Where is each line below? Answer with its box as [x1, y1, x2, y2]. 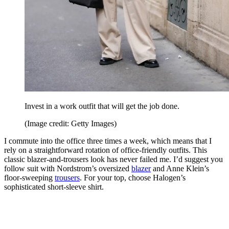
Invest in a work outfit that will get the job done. [25, 102, 179, 111]
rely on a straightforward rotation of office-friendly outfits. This [4, 146, 207, 155]
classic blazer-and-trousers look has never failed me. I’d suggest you [4, 155, 223, 164]
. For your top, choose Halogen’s [80, 173, 186, 182]
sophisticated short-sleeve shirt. [4, 182, 104, 192]
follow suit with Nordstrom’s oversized [4, 164, 131, 173]
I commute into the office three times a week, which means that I [4, 136, 212, 146]
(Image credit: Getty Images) [25, 119, 117, 128]
